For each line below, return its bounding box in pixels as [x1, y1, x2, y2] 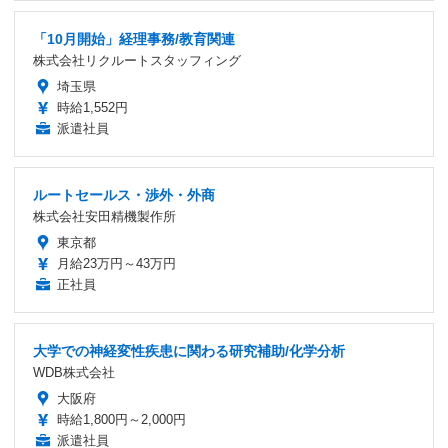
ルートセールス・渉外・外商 [33, 187, 215, 204]
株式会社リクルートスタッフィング [33, 53, 241, 69]
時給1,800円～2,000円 [57, 412, 186, 428]
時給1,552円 [57, 100, 128, 116]
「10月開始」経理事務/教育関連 [33, 31, 235, 48]
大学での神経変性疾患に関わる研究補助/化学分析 [33, 343, 345, 360]
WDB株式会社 [33, 365, 115, 381]
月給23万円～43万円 [57, 256, 176, 272]
